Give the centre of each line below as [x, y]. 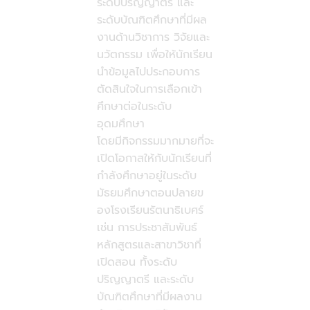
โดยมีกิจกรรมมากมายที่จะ [155, 142]
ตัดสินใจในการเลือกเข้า [149, 90]
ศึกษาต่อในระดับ [134, 107]
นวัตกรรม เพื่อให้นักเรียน [154, 55]
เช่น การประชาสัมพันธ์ [147, 228]
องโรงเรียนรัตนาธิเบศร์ [150, 211]
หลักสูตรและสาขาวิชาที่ [149, 245]
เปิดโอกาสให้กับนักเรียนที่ [154, 159]
